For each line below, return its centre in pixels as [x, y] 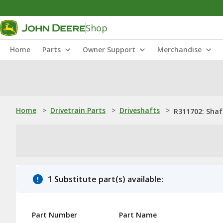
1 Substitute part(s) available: [106, 179]
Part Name [138, 215]
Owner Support [109, 50]
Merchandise [179, 50]
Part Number [55, 215]
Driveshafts [140, 110]
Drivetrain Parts [78, 110]
